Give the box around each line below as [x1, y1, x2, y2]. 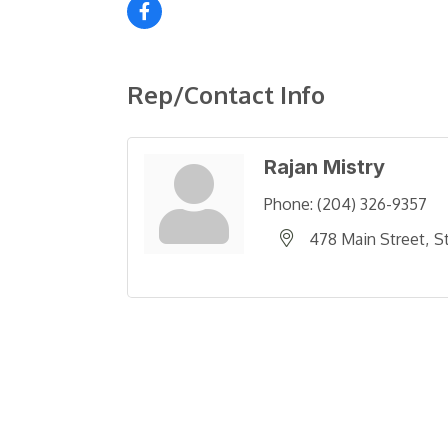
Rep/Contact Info [127, 79, 325, 111]
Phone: [264, 194, 313, 215]
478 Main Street [309, 229, 425, 250]
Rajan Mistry [264, 155, 385, 180]
